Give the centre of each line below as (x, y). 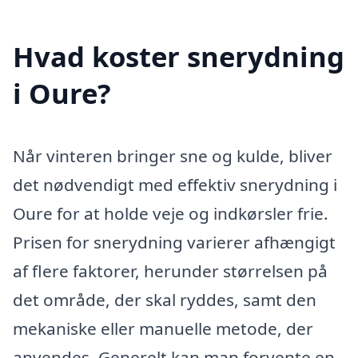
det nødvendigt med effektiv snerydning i (175, 185)
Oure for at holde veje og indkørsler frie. (171, 214)
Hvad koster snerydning (179, 57)
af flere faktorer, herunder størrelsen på (170, 271)
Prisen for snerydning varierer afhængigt (174, 243)
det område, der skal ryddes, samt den (165, 300)
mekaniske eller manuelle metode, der (163, 329)
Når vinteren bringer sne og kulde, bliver (173, 156)
